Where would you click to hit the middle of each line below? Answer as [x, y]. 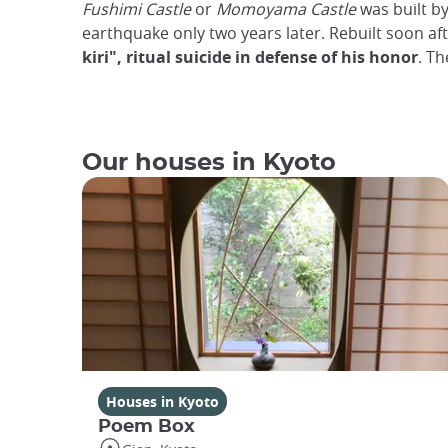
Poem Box [146, 426]
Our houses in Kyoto [209, 163]
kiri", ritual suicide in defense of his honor [250, 57]
